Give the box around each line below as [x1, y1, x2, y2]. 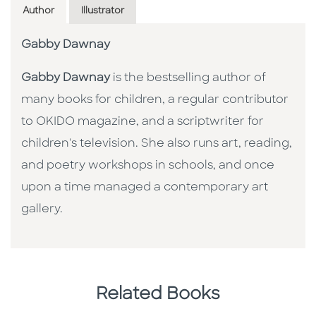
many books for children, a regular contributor [21, 94, 288, 106]
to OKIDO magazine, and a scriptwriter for [21, 116, 264, 128]
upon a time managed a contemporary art [21, 181, 268, 193]
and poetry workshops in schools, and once [21, 159, 274, 171]
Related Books [96, 286, 220, 303]
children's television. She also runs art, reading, [21, 138, 292, 150]
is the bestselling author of [110, 72, 266, 84]
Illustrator [81, 6, 124, 16]
